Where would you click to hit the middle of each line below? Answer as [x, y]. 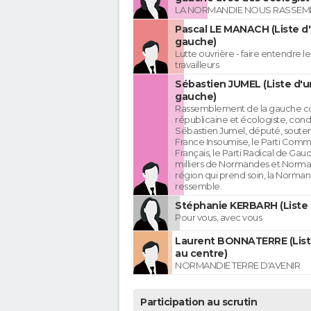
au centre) [201, 254]
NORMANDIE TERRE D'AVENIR [237, 266]
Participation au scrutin [199, 302]
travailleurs [197, 65]
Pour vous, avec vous [218, 218]
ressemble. [198, 186]
